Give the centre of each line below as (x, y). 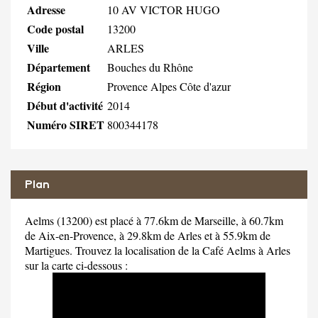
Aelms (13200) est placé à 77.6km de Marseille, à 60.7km (154, 220)
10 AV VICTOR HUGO (164, 10)
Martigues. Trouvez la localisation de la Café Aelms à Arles (158, 250)
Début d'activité (65, 105)
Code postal (55, 29)
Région (44, 86)
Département (59, 67)
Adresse (46, 10)
